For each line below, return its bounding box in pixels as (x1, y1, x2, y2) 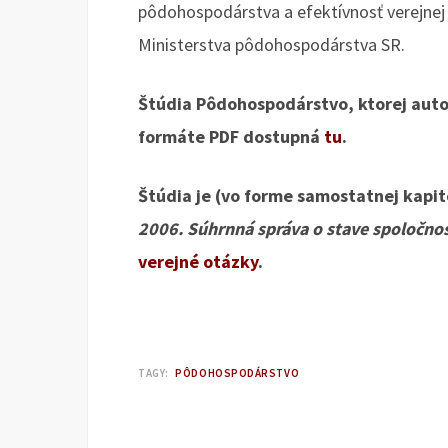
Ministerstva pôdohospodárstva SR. (138, 33, 405, 56)
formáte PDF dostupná (138, 125, 324, 148)
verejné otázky (138, 250, 258, 273)
